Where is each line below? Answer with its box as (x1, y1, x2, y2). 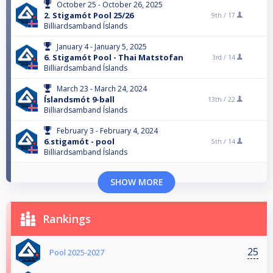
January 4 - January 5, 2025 (57, 41, 147, 52)
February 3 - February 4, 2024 (57, 125, 158, 136)
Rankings (43, 211, 91, 226)
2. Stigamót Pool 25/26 (44, 9, 133, 21)
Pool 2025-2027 (49, 246, 104, 258)
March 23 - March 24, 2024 (57, 83, 147, 94)
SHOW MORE (110, 175, 163, 188)
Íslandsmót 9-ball (44, 93, 115, 105)
